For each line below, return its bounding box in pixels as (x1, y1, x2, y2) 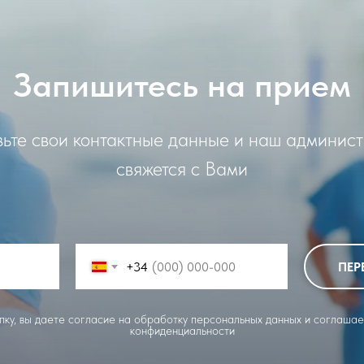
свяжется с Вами (116, 157, 248, 181)
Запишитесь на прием (13, 64, 351, 106)
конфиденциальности (129, 323, 235, 339)
